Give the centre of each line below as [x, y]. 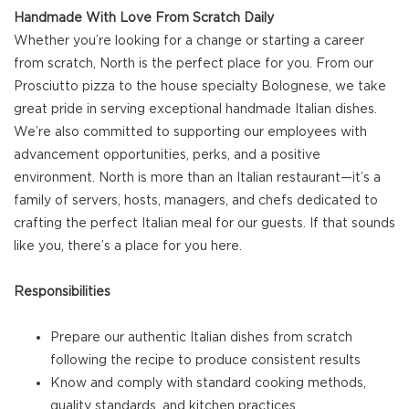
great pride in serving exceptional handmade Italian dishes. [195, 109]
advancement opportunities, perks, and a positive [167, 155]
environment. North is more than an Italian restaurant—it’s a [197, 178]
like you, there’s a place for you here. [128, 246]
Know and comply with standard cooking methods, [208, 383]
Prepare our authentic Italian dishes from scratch [201, 337]
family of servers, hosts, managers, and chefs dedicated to [196, 200]
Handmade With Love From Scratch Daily [144, 18]
